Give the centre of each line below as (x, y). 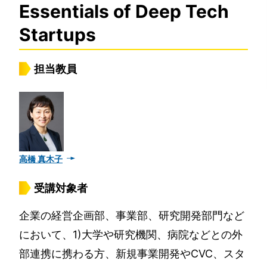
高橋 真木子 (41, 159)
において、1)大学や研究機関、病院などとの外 (131, 235)
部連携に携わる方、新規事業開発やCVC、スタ (132, 254)
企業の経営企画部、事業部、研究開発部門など (132, 215)
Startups (58, 35)
